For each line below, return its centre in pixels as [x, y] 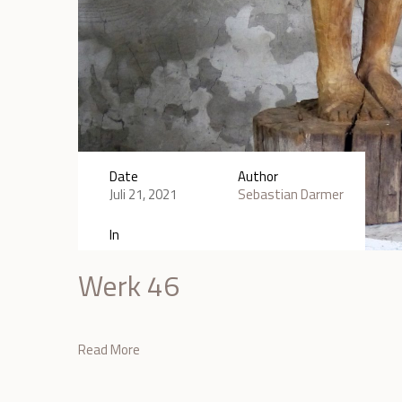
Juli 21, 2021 [144, 194]
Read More [109, 349]
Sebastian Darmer [290, 194]
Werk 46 [129, 285]
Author [258, 176]
